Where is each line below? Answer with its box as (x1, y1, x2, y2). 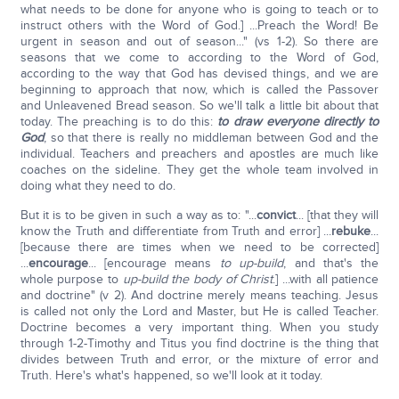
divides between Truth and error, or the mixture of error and (20, 352, 379, 367)
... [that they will (295, 208, 379, 223)
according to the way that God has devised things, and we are (20, 66, 379, 81)
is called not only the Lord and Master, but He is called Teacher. (20, 304, 379, 319)
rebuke (331, 224, 371, 239)
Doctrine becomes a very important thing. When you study (20, 320, 379, 335)
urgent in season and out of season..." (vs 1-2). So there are (20, 34, 379, 49)
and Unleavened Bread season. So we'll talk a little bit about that (20, 98, 379, 113)
